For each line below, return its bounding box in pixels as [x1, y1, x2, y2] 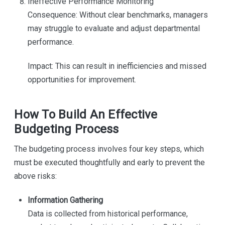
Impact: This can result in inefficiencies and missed [27, 61, 206, 71]
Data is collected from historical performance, [27, 209, 188, 219]
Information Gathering [27, 195, 103, 205]
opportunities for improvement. [27, 75, 136, 85]
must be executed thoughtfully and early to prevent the [14, 158, 205, 168]
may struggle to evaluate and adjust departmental [27, 24, 200, 34]
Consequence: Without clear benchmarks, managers [27, 10, 208, 20]
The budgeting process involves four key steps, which [14, 144, 204, 154]
